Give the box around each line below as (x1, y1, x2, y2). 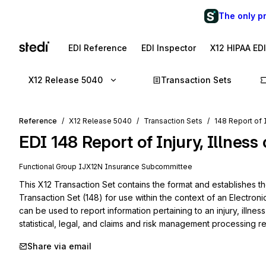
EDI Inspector (141, 43, 196, 53)
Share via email (27, 241, 91, 251)
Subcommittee (140, 162, 192, 171)
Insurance (104, 162, 140, 171)
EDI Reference (68, 43, 127, 53)
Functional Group (19, 162, 78, 171)
